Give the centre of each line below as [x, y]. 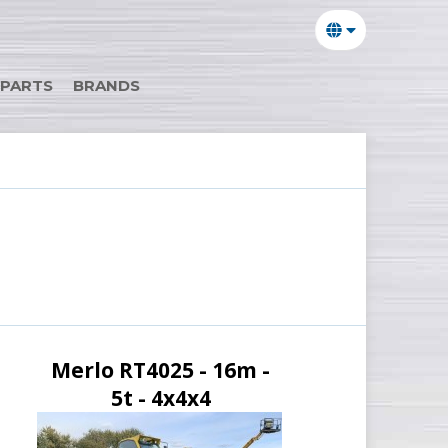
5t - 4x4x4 [160, 398]
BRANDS [106, 85]
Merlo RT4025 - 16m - [160, 370]
